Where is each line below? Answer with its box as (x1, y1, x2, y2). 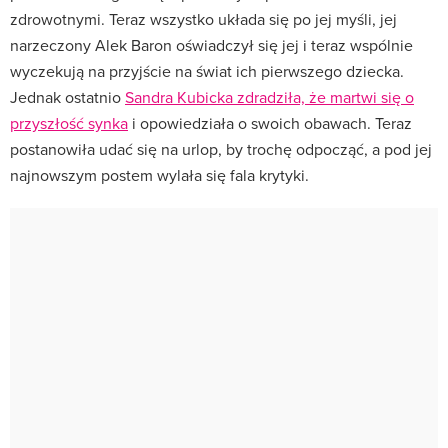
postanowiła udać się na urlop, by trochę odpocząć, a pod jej (10, 137, 432, 160)
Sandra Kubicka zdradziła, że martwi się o (125, 85, 414, 108)
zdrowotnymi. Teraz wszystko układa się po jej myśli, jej (10, 7, 397, 30)
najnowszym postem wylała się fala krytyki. (10, 163, 309, 186)
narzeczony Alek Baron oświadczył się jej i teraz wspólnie (10, 33, 413, 56)
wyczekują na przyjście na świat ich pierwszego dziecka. (10, 59, 404, 82)
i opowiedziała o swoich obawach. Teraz (128, 111, 412, 134)
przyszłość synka (10, 111, 128, 134)
